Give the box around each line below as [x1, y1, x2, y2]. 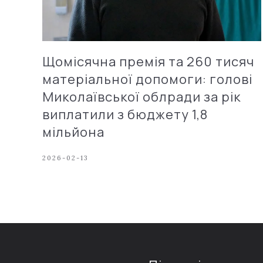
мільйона [42, 123, 104, 141]
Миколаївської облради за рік [42, 87, 241, 106]
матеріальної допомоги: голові [42, 70, 252, 88]
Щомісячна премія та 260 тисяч [42, 52, 254, 70]
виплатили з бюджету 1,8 [42, 105, 208, 123]
